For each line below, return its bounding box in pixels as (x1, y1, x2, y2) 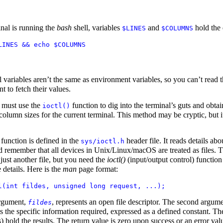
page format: (76, 164, 118, 173)
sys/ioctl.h (80, 137, 124, 145)
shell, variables (71, 23, 122, 32)
